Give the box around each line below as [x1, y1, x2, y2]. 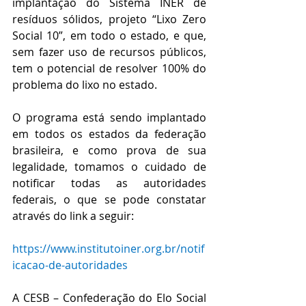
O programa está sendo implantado [12, 110, 206, 125]
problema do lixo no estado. [12, 77, 157, 92]
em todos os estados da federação [12, 126, 206, 141]
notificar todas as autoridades [12, 176, 206, 191]
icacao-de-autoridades [12, 258, 128, 273]
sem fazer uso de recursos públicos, [12, 44, 206, 59]
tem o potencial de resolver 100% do [12, 61, 206, 76]
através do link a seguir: [12, 208, 137, 223]
